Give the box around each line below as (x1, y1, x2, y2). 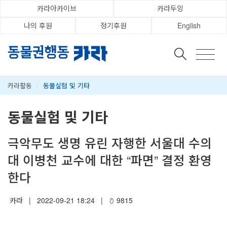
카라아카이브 (37, 3, 77, 14)
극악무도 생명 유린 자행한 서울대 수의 (8, 133, 212, 152)
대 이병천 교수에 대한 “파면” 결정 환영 (8, 150, 212, 169)
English (177, 20, 201, 30)
